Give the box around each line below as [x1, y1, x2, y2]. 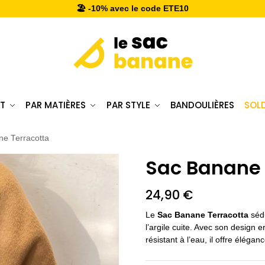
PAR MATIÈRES [25, 99, 86, 111]
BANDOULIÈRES [170, 99, 234, 111]
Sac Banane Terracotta [157, 209, 248, 219]
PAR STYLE [106, 99, 150, 111]
